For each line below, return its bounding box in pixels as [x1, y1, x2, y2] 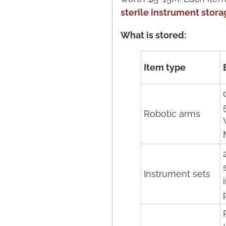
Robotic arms [144, 108, 200, 119]
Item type [144, 62, 186, 73]
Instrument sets [144, 168, 210, 179]
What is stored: [121, 30, 186, 40]
